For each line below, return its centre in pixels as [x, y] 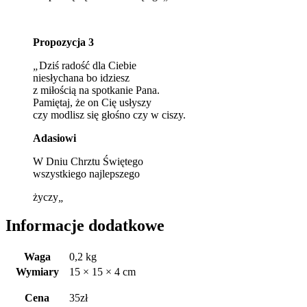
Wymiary [37, 272]
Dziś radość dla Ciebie [88, 65]
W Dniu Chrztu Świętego [88, 161]
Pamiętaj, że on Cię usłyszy [92, 102]
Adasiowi [54, 138]
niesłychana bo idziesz [81, 77]
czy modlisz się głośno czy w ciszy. [109, 114]
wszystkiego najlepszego [86, 173]
